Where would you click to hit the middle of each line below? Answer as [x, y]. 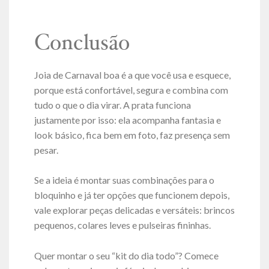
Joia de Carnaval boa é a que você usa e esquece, [132, 74]
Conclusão [82, 44]
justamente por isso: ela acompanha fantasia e [127, 119]
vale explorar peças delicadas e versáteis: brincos [134, 210]
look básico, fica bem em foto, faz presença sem [132, 134]
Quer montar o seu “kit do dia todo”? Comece [126, 255]
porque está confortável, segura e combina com [131, 89]
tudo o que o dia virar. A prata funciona [112, 104]
